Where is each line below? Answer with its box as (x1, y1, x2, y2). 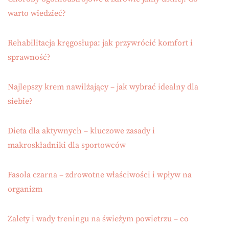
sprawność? (8, 52, 51, 63)
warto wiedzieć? (8, 8, 66, 19)
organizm (8, 184, 42, 195)
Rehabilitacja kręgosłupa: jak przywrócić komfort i (8, 38, 193, 49)
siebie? (8, 96, 33, 107)
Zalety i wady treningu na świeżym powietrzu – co (8, 214, 189, 224)
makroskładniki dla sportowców (8, 140, 126, 151)
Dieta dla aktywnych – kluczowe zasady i (8, 126, 155, 136)
